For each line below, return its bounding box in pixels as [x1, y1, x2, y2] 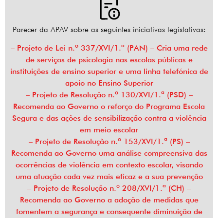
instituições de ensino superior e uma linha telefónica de [10, 67, 208, 76]
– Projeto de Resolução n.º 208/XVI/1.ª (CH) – [27, 183, 191, 193]
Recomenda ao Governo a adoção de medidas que [19, 195, 199, 205]
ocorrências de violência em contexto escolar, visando [15, 160, 203, 170]
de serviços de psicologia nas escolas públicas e [25, 55, 193, 65]
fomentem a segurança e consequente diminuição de [16, 207, 202, 217]
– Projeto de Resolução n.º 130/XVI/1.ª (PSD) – [25, 90, 193, 100]
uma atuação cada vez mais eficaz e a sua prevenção [15, 172, 203, 182]
